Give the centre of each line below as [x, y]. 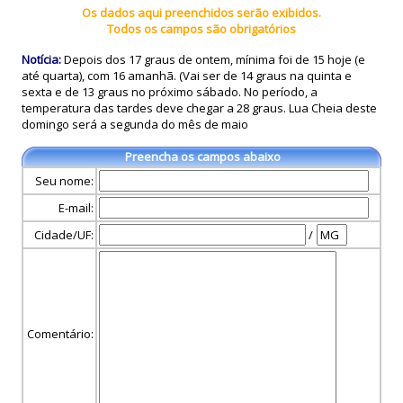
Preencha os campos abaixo [203, 157]
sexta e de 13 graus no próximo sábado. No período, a [170, 92]
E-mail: [76, 208]
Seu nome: [64, 181]
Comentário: [60, 334]
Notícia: [41, 59]
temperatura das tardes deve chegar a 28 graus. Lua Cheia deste [199, 108]
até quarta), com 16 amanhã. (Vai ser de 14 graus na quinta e [187, 76]
